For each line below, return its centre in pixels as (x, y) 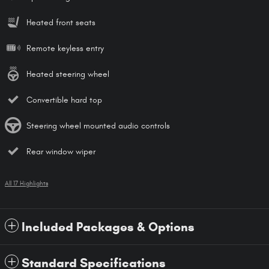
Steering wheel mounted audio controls (98, 125)
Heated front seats (61, 22)
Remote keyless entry (65, 48)
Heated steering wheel (68, 74)
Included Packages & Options (108, 227)
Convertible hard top (64, 100)
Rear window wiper (61, 151)
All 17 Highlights (26, 183)
